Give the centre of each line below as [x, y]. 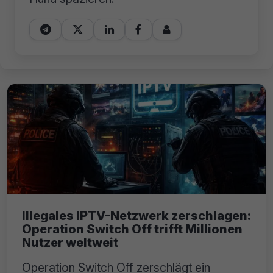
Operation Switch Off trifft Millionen [132, 229]
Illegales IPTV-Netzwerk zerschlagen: [136, 216]
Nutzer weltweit [70, 243]
